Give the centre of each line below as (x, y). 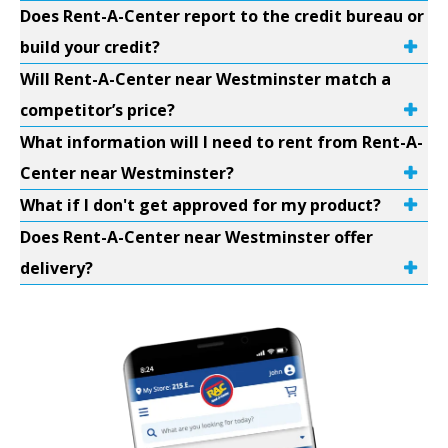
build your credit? (90, 47)
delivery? (56, 268)
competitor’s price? (97, 110)
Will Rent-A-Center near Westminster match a (205, 79)
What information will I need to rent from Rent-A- (221, 142)
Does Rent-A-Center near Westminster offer (196, 237)
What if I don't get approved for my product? (200, 205)
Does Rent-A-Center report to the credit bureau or (222, 16)
